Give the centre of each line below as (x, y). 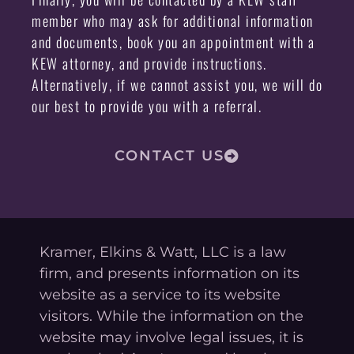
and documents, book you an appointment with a (173, 42)
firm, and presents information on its (169, 274)
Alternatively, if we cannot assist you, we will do (177, 85)
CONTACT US (169, 156)
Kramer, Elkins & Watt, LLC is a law (163, 252)
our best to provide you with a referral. (147, 106)
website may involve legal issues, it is (171, 338)
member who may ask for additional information (173, 21)
